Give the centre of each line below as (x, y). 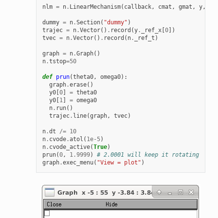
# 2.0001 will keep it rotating (148, 155)
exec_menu (78, 163)
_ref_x (151, 30)
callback (137, 7)
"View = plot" (119, 163)
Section (88, 23)
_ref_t (144, 38)
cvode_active (69, 147)
